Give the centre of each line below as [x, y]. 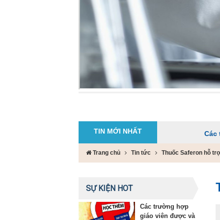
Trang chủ [106, 152]
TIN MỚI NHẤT [118, 131]
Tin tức [141, 152]
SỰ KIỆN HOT [109, 188]
